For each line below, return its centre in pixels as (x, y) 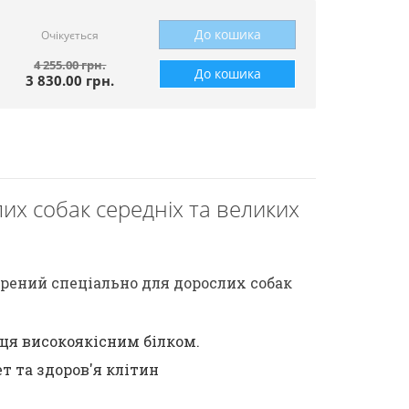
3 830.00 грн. (70, 80)
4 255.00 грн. (70, 65)
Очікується (70, 35)
